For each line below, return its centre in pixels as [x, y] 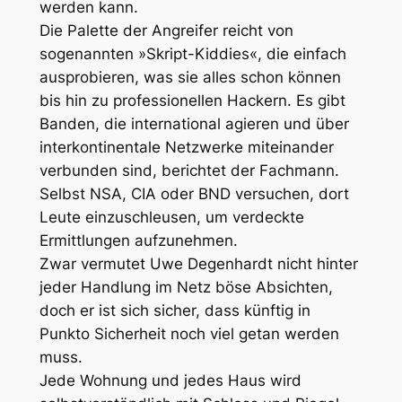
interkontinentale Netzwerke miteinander [186, 148]
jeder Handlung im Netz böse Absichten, [186, 288]
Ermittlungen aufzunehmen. [138, 241]
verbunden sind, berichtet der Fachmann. [189, 171]
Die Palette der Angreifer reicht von [166, 31]
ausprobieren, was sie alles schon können [190, 78]
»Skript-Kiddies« [197, 54]
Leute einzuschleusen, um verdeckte [171, 218]
